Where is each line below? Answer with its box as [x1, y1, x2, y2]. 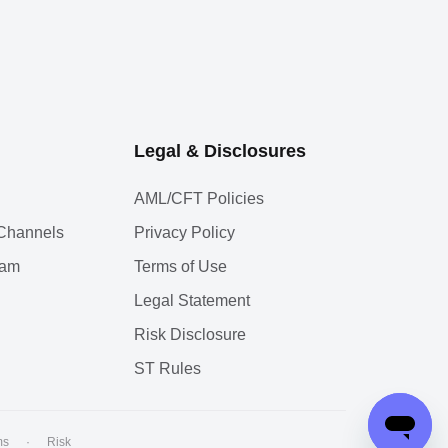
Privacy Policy [134, 224, 235, 242]
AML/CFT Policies [134, 190, 264, 208]
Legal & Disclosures [134, 141, 306, 162]
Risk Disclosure [134, 326, 246, 344]
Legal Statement [134, 292, 250, 310]
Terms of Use [134, 258, 227, 276]
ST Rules [134, 360, 201, 378]
